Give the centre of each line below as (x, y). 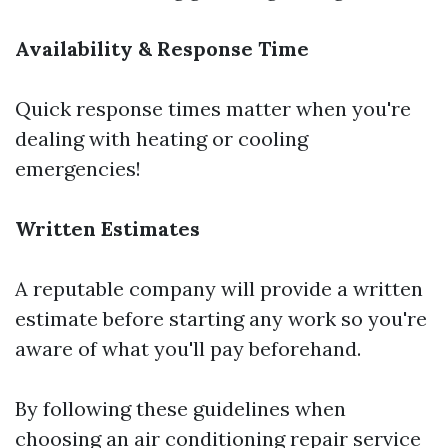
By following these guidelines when (180, 409)
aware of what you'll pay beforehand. (188, 349)
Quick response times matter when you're (213, 109)
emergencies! (78, 169)
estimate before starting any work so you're (221, 319)
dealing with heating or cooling (161, 139)
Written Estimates (107, 229)
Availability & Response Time (162, 49)
